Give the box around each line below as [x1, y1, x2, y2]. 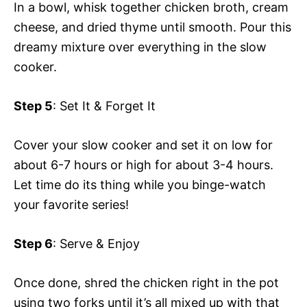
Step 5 [14, 98, 53, 113]
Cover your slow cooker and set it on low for [14, 137, 273, 152]
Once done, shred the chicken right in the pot [14, 275, 279, 290]
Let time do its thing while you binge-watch [14, 177, 266, 192]
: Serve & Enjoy [53, 236, 140, 251]
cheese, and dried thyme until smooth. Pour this [14, 19, 291, 34]
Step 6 [14, 236, 53, 251]
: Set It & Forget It [53, 98, 156, 113]
